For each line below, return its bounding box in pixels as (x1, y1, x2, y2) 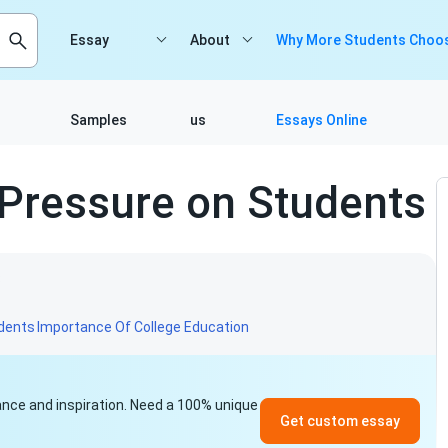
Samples (70, 112, 127, 128)
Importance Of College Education (37, 319, 249, 335)
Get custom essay (280, 413, 400, 429)
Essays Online (276, 112, 368, 128)
